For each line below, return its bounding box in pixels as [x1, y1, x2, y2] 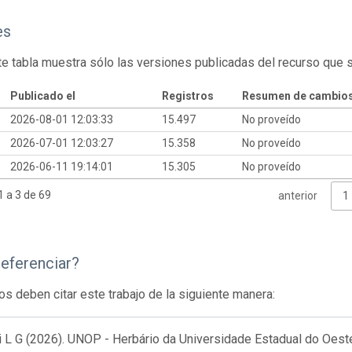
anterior [277, 189, 317, 203]
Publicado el [9, 89, 75, 102]
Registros [161, 89, 214, 102]
